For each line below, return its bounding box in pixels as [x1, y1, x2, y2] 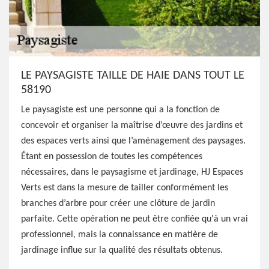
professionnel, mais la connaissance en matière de [21, 230, 218, 240]
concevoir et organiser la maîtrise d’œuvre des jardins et [21, 121, 243, 130]
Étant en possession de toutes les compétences [21, 152, 202, 162]
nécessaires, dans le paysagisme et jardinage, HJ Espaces [21, 168, 243, 177]
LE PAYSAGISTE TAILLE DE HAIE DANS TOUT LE [21, 70, 244, 82]
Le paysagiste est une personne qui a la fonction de [21, 105, 220, 115]
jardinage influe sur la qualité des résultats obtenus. [21, 246, 223, 255]
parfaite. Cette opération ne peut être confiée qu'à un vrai [21, 214, 248, 224]
